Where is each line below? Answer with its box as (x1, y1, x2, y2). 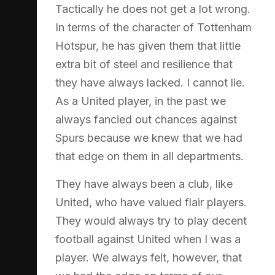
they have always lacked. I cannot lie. (55, 76, 245, 89)
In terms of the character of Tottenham (55, 20, 252, 34)
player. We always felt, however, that (55, 250, 242, 264)
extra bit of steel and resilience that (55, 57, 233, 71)
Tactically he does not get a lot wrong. (55, 2, 250, 15)
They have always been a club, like (55, 177, 233, 190)
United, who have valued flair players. (55, 195, 247, 209)
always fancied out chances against (55, 112, 237, 126)
